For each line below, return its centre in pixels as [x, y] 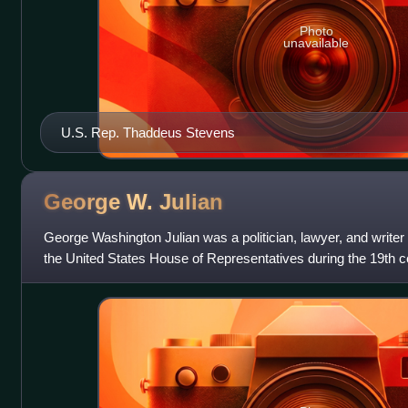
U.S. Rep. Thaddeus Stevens [148, 132]
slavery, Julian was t [103, 279]
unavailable [316, 43]
